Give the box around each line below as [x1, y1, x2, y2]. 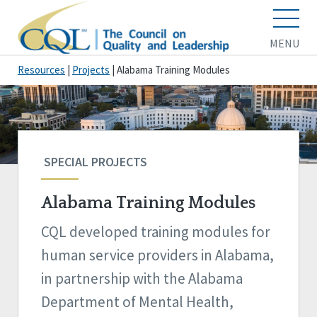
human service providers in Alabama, [41, 246, 274, 265]
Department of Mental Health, [41, 292, 234, 312]
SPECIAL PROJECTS [41, 154, 147, 171]
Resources [18, 63, 65, 77]
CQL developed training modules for [41, 222, 270, 242]
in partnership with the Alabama [41, 269, 243, 289]
